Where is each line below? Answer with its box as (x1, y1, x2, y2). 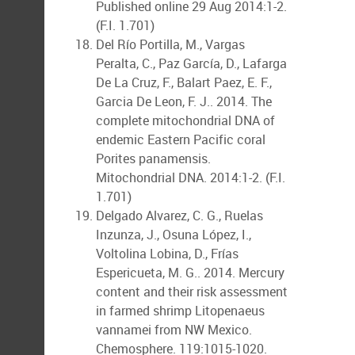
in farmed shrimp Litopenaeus (96, 302, 265, 319)
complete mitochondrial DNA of (96, 112, 275, 129)
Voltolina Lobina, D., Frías (96, 245, 239, 262)
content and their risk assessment (96, 283, 288, 300)
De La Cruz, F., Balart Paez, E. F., (96, 74, 272, 91)
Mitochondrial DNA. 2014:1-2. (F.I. (96, 169, 285, 186)
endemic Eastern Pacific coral (96, 131, 265, 148)
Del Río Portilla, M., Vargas (96, 36, 245, 53)
